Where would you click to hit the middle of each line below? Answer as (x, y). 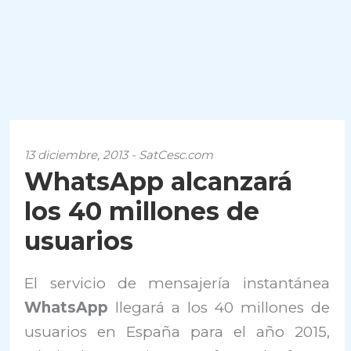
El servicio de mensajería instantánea (177, 283)
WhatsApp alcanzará (159, 181)
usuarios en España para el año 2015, (177, 332)
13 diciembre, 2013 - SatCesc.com (119, 155)
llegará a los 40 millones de (219, 308)
